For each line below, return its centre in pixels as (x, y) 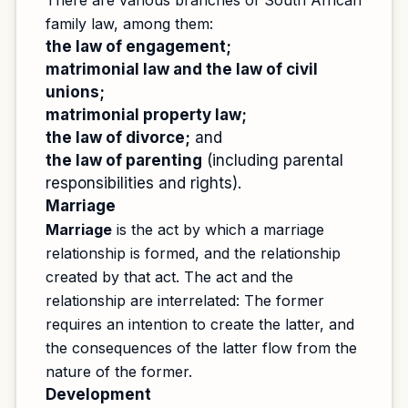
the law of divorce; (118, 138)
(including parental (273, 160)
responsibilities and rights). (143, 183)
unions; (75, 92)
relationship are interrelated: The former (185, 301)
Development (98, 394)
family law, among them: (129, 24)
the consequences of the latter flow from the (201, 348)
